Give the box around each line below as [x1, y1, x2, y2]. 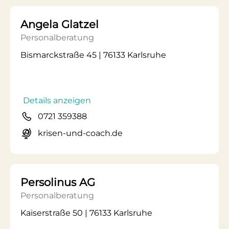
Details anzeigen [23, 96, 91, 105]
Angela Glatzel [20, 18, 99, 31]
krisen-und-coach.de [38, 128, 123, 138]
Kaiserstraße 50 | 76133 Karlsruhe [20, 208, 152, 218]
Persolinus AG [20, 176, 95, 189]
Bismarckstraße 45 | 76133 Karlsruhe [20, 50, 166, 60]
